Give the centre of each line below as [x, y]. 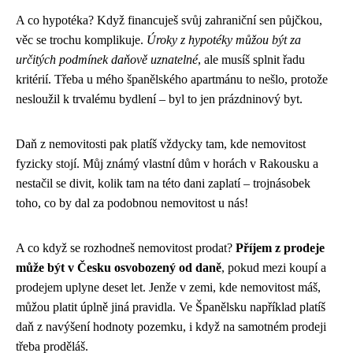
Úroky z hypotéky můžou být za [224, 39]
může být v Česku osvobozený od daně [119, 267]
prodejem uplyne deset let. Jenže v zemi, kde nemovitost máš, [168, 287]
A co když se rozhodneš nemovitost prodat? [126, 247]
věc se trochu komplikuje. [81, 39]
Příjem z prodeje [280, 247]
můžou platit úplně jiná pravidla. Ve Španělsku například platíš [171, 307]
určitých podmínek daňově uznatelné [107, 59]
